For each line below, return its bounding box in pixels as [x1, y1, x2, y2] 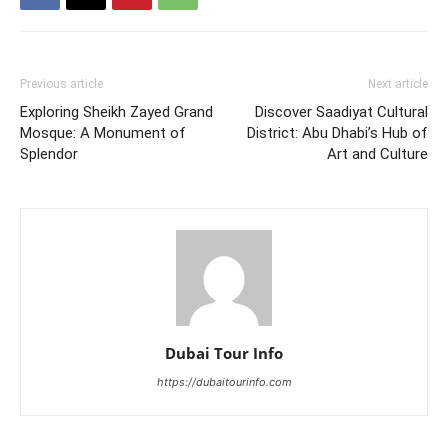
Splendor [20, 144, 78, 163]
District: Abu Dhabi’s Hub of [247, 123, 428, 142]
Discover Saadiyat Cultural [255, 102, 428, 121]
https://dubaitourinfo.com [156, 374, 292, 389]
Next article [368, 76, 428, 91]
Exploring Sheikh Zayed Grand [20, 102, 213, 121]
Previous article [20, 76, 103, 91]
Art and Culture [327, 144, 428, 163]
